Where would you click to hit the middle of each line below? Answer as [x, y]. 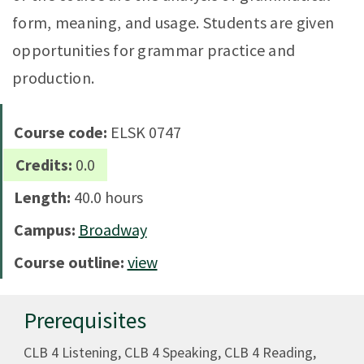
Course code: [62, 132]
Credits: [45, 164]
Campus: [46, 229]
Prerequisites [84, 320]
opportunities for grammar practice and [154, 50]
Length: [43, 197]
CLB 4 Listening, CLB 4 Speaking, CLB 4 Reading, [169, 352]
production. [54, 77]
